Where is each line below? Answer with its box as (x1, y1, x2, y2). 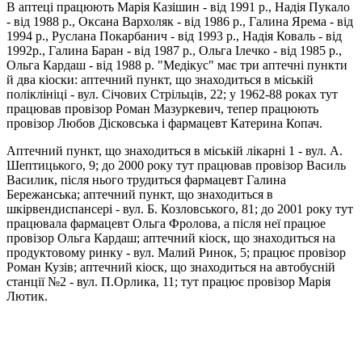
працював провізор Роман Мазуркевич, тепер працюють (6, 101, 318, 116)
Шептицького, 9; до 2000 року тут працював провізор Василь (6, 158, 346, 172)
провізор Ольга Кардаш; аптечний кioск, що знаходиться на (6, 230, 335, 245)
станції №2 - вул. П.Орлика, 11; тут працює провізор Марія (6, 274, 330, 288)
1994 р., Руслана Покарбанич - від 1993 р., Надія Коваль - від (6, 28, 342, 43)
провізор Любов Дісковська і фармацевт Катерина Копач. (6, 116, 322, 130)
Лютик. (6, 288, 48, 303)
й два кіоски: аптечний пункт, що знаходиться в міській (6, 72, 314, 86)
